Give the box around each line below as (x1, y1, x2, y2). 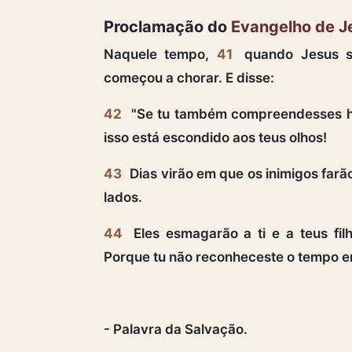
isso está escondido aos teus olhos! (104, 129, 327, 145)
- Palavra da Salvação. (104, 321, 247, 337)
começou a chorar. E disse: (104, 69, 274, 86)
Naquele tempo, (104, 46, 217, 62)
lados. (104, 189, 142, 205)
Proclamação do (104, 16, 231, 36)
